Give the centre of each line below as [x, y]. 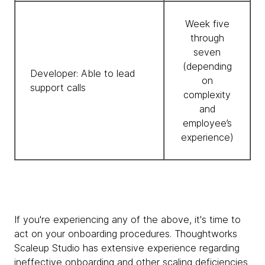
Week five [207, 24]
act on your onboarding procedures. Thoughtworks [126, 234]
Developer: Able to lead [83, 73]
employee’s [207, 123]
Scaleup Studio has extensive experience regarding [127, 248]
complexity [207, 95]
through [207, 38]
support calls [58, 88]
